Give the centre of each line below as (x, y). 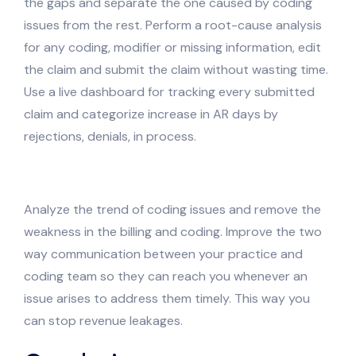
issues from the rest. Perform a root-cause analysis (173, 25)
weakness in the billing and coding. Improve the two (173, 231)
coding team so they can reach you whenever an (166, 276)
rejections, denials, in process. (110, 136)
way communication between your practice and (163, 253)
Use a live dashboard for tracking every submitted (169, 91)
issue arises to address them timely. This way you (167, 298)
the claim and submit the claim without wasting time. (176, 69)
